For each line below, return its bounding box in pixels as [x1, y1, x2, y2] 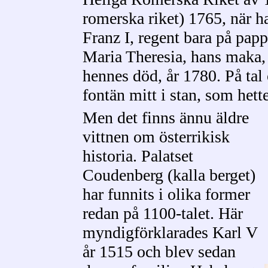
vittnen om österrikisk [83, 127, 230, 146]
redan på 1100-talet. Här [83, 204, 243, 223]
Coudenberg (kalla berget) [83, 166, 255, 184]
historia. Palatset [83, 147, 193, 165]
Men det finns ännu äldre [83, 108, 249, 127]
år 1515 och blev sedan [83, 242, 236, 261]
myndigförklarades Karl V [83, 223, 257, 242]
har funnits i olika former [83, 185, 250, 203]
